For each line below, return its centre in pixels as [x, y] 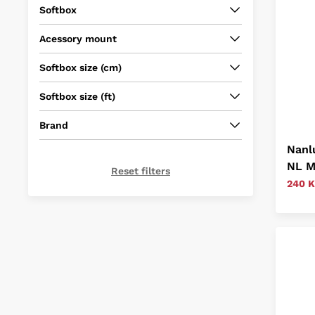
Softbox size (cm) [81, 67]
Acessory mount [78, 39]
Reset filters [141, 171]
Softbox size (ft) [77, 96]
